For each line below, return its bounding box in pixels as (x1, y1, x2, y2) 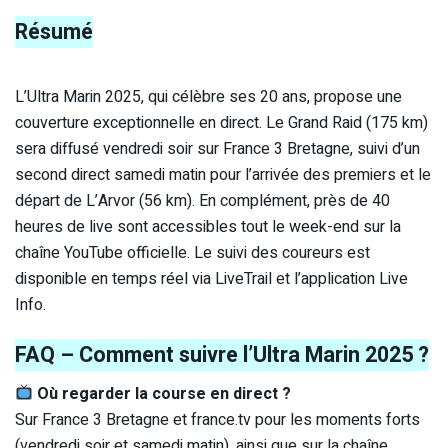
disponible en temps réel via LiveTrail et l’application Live (15, 267, 408, 292)
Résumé (15, 16, 93, 49)
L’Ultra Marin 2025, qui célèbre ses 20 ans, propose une (15, 85, 402, 110)
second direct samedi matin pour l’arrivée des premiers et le (15, 163, 431, 188)
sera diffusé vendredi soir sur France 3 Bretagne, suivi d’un (15, 137, 420, 162)
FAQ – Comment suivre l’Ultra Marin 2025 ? (15, 338, 429, 371)
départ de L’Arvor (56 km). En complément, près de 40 (15, 189, 390, 214)
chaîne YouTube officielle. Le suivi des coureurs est (15, 241, 370, 266)
